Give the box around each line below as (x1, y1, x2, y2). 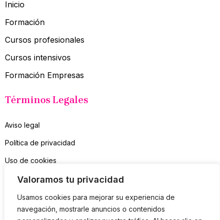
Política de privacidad (5, 138, 75, 147)
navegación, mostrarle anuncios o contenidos (17, 205, 165, 213)
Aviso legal (5, 121, 40, 130)
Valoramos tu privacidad (17, 174, 124, 185)
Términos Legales (5, 94, 88, 106)
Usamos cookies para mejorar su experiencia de (17, 193, 175, 201)
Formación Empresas (5, 70, 84, 81)
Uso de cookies (5, 156, 56, 165)
